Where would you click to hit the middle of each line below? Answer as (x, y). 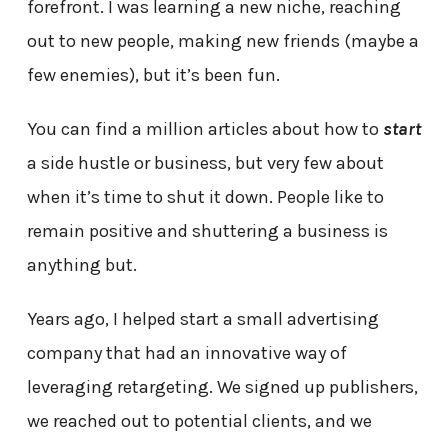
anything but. (81, 265)
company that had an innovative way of (186, 353)
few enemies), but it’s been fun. (153, 75)
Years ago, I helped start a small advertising (202, 319)
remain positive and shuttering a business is (207, 231)
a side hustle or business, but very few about (205, 163)
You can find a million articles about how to (204, 129)
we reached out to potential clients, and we (199, 421)
